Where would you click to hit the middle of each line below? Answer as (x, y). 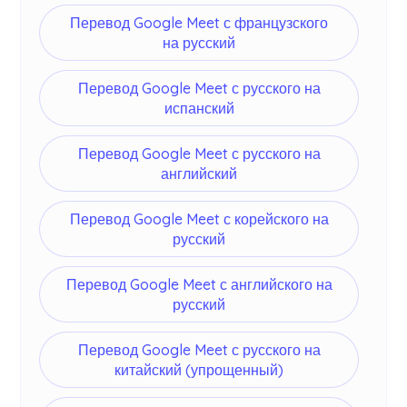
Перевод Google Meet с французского (199, 23)
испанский (199, 109)
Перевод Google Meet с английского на (199, 285)
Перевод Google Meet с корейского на (199, 219)
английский (199, 174)
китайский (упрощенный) (199, 370)
